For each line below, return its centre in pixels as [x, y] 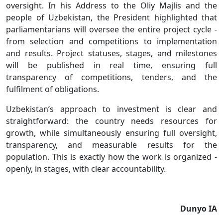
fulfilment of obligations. [53, 89]
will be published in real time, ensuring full [111, 65]
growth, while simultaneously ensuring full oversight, [111, 133]
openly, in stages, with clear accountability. [86, 169]
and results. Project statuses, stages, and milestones [111, 54]
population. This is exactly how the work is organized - [111, 157]
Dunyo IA [199, 209]
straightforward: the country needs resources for [111, 121]
